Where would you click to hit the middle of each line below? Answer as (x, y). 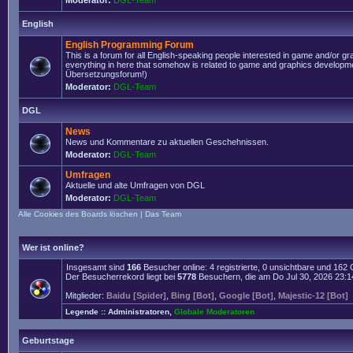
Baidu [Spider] (136, 295)
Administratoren (139, 312)
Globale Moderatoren (214, 312)
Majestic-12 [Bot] (313, 295)
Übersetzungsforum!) (106, 74)
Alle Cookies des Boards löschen (78, 214)
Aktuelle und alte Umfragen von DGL (135, 185)
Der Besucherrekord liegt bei (121, 277)
